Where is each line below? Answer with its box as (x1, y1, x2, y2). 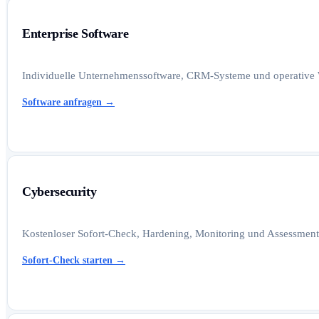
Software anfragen (22, 96, 102, 108)
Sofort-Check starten (22, 254, 113, 266)
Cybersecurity (22, 184, 97, 199)
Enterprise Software (22, 26, 129, 41)
